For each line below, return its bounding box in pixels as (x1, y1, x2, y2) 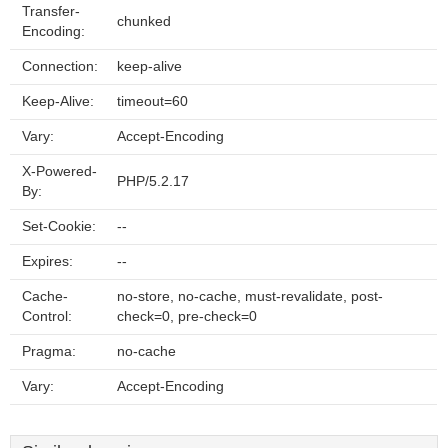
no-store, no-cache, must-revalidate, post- (117, 289, 383, 304)
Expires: (22, 254, 73, 269)
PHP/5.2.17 (117, 174, 189, 189)
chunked (117, 14, 171, 29)
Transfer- (22, 4, 80, 19)
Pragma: (22, 344, 76, 359)
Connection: (22, 59, 98, 74)
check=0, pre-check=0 (117, 309, 257, 324)
